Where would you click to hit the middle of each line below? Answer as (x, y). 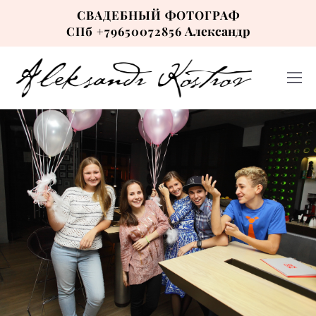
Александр (217, 31)
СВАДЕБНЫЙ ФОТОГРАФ (158, 15)
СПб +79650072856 (124, 31)
